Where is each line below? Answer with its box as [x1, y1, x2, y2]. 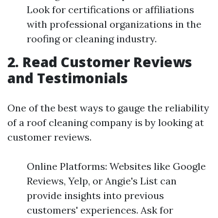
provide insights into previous [27, 189, 164, 201]
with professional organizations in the [27, 18, 201, 30]
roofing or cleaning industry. [27, 33, 157, 45]
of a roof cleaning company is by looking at [7, 116, 204, 128]
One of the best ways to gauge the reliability [7, 102, 209, 114]
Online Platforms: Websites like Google [27, 160, 206, 172]
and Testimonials [7, 69, 128, 87]
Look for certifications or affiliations [27, 3, 194, 16]
